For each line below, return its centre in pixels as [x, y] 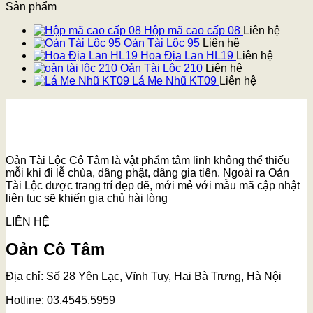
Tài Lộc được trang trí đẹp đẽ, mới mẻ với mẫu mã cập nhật [153, 186]
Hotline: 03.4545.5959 [60, 300]
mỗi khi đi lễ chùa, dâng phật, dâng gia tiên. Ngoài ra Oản [147, 173]
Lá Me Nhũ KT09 [174, 81]
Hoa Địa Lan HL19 [187, 56]
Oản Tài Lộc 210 [161, 68]
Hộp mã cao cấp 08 [192, 31]
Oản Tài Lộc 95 [162, 43]
